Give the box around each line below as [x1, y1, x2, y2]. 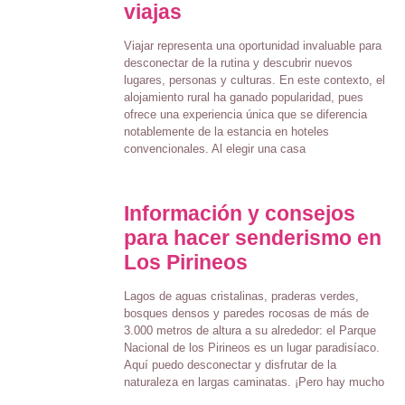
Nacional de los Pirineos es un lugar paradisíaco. [123, 340, 380, 354]
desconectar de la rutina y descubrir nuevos [123, 55, 353, 70]
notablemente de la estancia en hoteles [123, 124, 329, 138]
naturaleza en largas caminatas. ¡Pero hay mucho [123, 374, 384, 389]
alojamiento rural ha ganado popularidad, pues [123, 89, 363, 104]
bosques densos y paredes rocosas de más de [123, 306, 369, 320]
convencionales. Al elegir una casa [123, 141, 306, 155]
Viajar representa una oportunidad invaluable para [123, 38, 381, 52]
